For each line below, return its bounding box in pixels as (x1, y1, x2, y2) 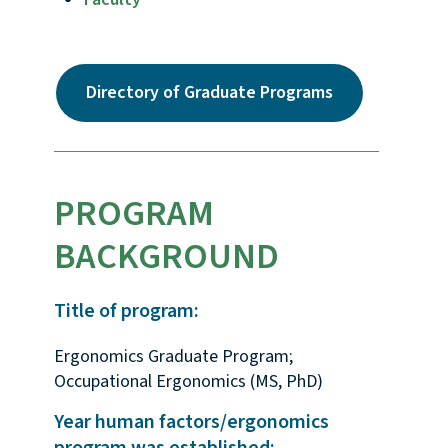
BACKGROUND (53, 231, 279, 283)
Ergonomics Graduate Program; (53, 344, 293, 370)
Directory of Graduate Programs (85, 80, 333, 106)
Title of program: (53, 297, 199, 326)
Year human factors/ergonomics (53, 408, 329, 437)
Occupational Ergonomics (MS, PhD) (53, 369, 323, 395)
